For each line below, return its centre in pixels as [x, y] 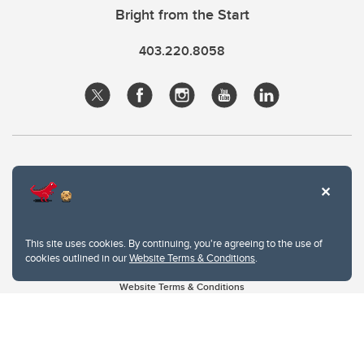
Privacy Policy [182, 302]
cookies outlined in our [77, 258]
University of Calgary [182, 349]
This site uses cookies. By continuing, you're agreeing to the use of [174, 243]
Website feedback [182, 318]
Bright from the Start [182, 15]
